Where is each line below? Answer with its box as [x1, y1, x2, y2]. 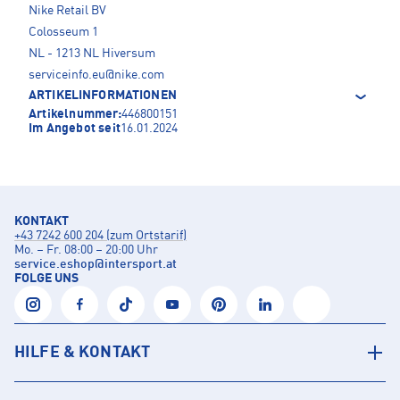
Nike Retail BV [29, 4, 106, 18]
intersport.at [104, 258, 177, 271]
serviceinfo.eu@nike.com [29, 69, 164, 82]
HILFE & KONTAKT [14, 345, 151, 362]
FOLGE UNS [14, 272, 79, 286]
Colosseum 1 [29, 26, 98, 39]
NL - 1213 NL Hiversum [29, 47, 155, 61]
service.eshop [14, 258, 95, 271]
